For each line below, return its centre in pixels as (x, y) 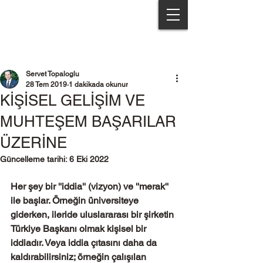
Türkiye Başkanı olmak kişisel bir (80, 229)
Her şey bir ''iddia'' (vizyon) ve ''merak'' (91, 186)
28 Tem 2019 (46, 85)
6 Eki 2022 (89, 159)
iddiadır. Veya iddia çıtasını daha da (85, 243)
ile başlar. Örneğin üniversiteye (76, 200)
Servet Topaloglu (53, 74)
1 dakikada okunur (98, 85)
